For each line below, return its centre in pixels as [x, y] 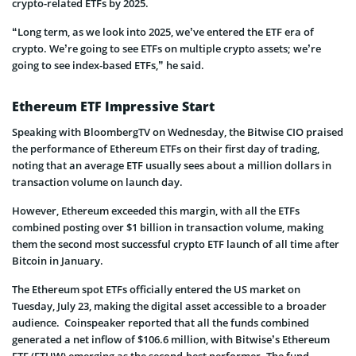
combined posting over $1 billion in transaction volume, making [168, 227]
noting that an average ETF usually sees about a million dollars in [172, 165]
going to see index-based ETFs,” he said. [108, 65]
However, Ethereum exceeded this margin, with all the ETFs [156, 210]
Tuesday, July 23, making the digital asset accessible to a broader [169, 306]
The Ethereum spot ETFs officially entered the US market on [156, 289]
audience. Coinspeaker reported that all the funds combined [161, 322]
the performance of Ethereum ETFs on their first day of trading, [166, 148]
